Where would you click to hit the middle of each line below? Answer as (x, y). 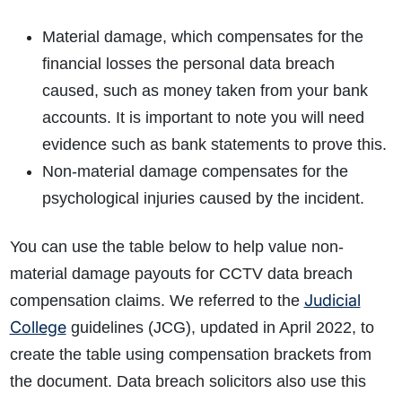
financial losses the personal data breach (188, 64)
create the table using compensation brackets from (190, 355)
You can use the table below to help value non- (176, 247)
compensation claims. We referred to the (157, 301)
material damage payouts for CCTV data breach (181, 274)
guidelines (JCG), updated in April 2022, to (220, 328)
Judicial (332, 301)
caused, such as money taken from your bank (205, 91)
